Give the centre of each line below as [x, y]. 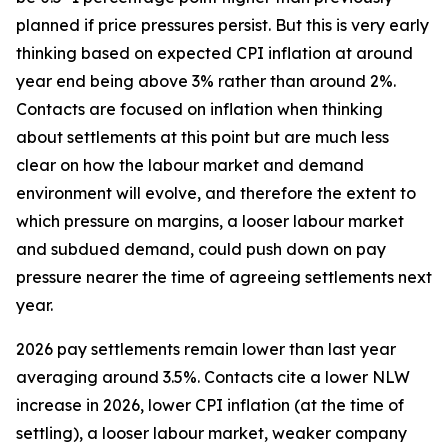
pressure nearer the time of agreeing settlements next [224, 277]
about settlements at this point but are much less [202, 137]
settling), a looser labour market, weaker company [211, 433]
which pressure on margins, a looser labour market [210, 221]
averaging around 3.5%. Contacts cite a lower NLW [213, 377]
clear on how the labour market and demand [190, 165]
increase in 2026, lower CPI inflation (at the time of [210, 405]
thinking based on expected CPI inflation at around [214, 53]
